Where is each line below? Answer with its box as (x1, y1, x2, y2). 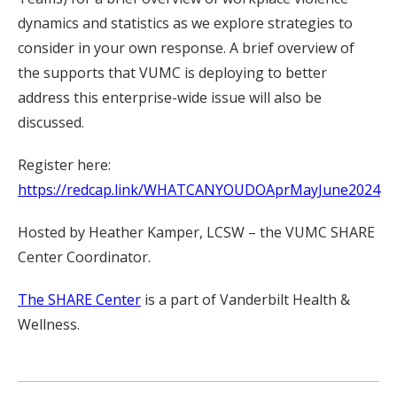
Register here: (18, 155, 111, 175)
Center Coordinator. (18, 247, 151, 267)
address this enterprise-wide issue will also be (18, 88, 322, 107)
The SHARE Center (18, 290, 141, 309)
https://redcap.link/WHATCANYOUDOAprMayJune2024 (18, 180, 380, 199)
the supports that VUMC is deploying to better (18, 63, 327, 82)
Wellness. (18, 315, 80, 334)
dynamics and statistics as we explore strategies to (18, 13, 353, 33)
